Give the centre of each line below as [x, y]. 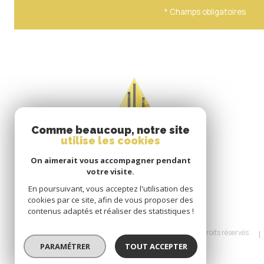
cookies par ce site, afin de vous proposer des [110, 200]
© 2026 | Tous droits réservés [203, 233]
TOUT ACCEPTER [156, 246]
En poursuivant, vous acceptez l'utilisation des [110, 189]
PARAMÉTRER [65, 246]
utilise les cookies [110, 141]
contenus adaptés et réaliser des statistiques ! [110, 211]
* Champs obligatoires [205, 12]
